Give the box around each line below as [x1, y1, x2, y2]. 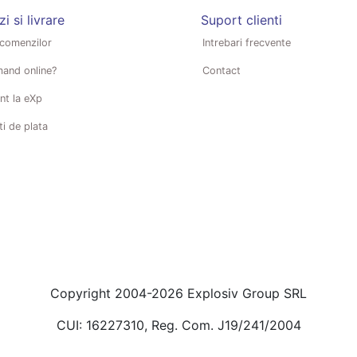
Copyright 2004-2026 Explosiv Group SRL [50, 284, 307, 301]
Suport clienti [201, 11, 282, 28]
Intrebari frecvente [202, 36, 291, 49]
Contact [202, 64, 241, 76]
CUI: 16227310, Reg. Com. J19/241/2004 [56, 316, 301, 333]
